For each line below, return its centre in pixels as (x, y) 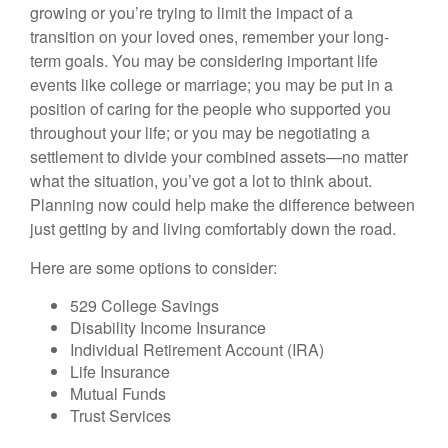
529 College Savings (146, 305)
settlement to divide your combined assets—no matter (219, 156)
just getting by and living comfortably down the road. (213, 228)
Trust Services (122, 415)
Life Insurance (120, 371)
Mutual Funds (118, 393)
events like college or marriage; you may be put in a (211, 84)
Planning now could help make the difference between (222, 204)
